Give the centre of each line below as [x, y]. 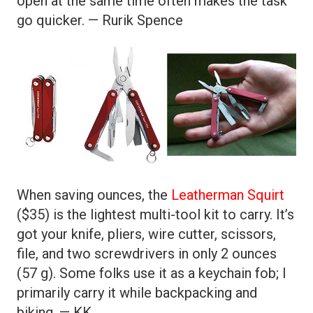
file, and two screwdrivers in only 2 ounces [147, 254]
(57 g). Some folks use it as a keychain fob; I [152, 274]
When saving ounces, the [94, 195]
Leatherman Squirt [228, 195]
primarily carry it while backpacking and [137, 293]
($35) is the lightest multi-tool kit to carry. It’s [155, 215]
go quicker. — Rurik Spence [100, 21]
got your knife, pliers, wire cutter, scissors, [146, 234]
